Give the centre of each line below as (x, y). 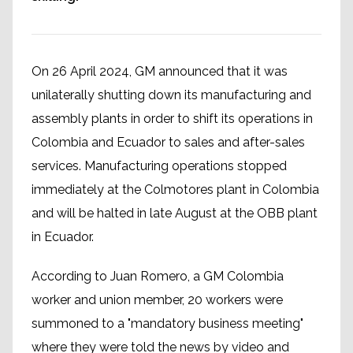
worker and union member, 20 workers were (157, 300)
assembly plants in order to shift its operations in (172, 119)
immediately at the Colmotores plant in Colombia (175, 190)
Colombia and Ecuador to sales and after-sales (168, 142)
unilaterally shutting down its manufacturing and (171, 95)
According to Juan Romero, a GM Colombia (158, 276)
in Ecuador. (63, 237)
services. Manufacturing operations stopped (159, 166)
